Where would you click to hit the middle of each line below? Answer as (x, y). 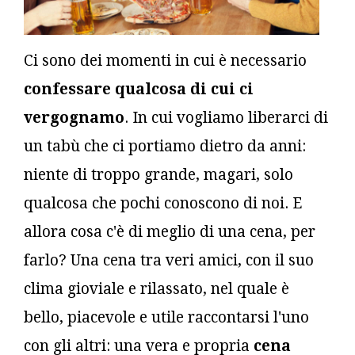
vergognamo (74, 117)
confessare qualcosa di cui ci (139, 89)
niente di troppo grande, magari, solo (158, 174)
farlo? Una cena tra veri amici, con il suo (169, 260)
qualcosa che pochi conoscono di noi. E (163, 203)
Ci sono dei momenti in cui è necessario (165, 60)
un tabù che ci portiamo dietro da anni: (165, 146)
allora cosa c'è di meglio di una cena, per (170, 231)
